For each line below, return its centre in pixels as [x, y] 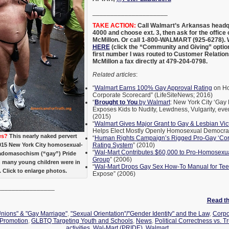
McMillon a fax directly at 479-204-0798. [150, 62]
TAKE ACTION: [114, 26]
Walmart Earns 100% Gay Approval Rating [153, 88]
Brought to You [116, 102]
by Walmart [154, 102]
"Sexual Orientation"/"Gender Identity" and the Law [140, 214]
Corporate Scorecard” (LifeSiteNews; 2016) [152, 95]
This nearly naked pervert [42, 136]
